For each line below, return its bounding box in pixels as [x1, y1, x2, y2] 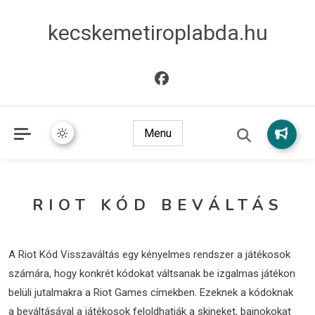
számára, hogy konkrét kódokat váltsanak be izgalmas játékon [8, 267, 295, 280]
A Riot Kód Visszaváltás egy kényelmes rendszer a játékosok [8, 248, 290, 261]
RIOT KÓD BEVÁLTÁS [32, 195, 283, 216]
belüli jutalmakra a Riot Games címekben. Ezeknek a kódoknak [8, 286, 293, 299]
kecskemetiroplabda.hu [47, 20, 268, 45]
